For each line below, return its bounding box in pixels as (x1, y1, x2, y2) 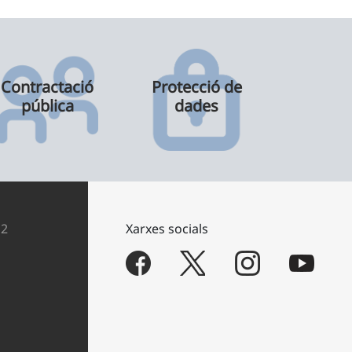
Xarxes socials (126, 220, 208, 237)
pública (20, 95, 74, 116)
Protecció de (151, 76, 242, 97)
